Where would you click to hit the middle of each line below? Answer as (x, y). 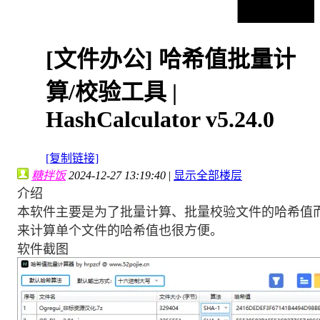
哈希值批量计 (227, 60)
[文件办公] (102, 60)
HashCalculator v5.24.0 (160, 120)
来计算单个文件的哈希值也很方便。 (120, 230)
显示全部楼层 (208, 175)
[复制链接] (72, 158)
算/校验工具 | (111, 92)
